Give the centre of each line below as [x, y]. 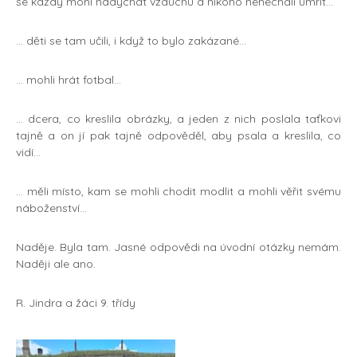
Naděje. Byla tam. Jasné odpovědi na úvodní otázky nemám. [178, 247]
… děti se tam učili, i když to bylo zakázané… [131, 41]
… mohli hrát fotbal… [69, 80]
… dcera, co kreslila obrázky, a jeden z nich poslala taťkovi [178, 119]
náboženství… [51, 208]
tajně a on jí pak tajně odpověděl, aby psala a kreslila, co [178, 136]
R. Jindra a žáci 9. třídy [76, 303]
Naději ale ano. [56, 264]
